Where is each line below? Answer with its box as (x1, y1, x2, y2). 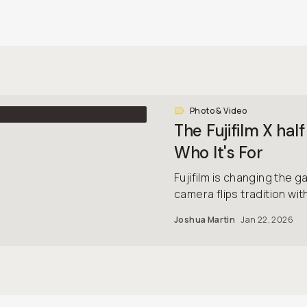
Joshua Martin (174, 214, 236, 225)
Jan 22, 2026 (241, 214, 294, 225)
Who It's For (174, 142, 263, 163)
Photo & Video (190, 105, 247, 116)
